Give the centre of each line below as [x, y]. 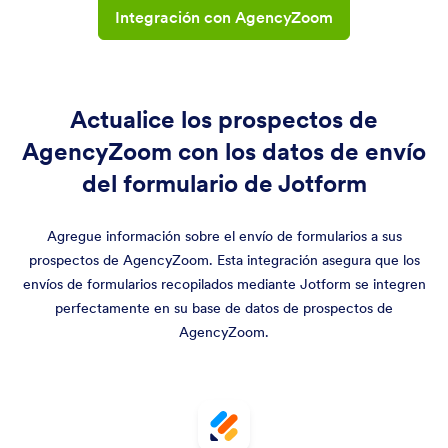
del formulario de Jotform [224, 183]
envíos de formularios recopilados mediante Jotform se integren [224, 284]
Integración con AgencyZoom [224, 17]
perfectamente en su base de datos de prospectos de [224, 308]
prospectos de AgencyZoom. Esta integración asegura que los [224, 260]
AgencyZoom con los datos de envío [224, 151]
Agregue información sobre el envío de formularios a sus [224, 236]
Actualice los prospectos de [224, 119]
